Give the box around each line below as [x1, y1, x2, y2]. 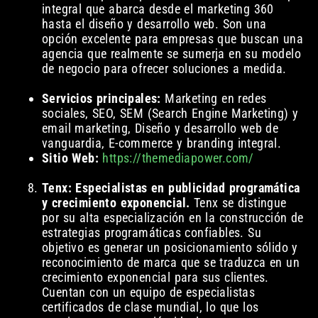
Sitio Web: [41, 150, 99, 166]
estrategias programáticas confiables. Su [41, 225, 261, 241]
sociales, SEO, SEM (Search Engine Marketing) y [41, 106, 299, 121]
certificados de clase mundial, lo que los [41, 300, 259, 315]
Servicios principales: [41, 91, 161, 106]
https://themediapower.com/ [102, 150, 254, 166]
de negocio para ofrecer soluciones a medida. [41, 61, 287, 77]
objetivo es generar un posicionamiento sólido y [41, 240, 298, 256]
